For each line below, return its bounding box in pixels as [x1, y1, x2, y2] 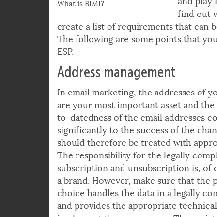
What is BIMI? [57, 18, 104, 27]
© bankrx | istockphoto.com [57, 2, 128, 10]
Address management [57, 82, 175, 99]
